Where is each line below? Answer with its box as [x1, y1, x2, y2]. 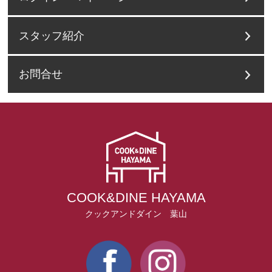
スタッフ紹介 [19, 29, 85, 42]
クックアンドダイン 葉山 [85, 209, 187, 219]
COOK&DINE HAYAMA [66, 190, 206, 206]
